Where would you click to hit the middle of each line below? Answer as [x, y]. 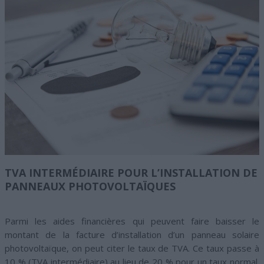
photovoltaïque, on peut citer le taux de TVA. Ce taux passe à [132, 248]
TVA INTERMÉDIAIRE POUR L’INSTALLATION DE [131, 173]
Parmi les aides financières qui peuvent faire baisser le [132, 221]
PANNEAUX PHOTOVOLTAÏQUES [90, 187]
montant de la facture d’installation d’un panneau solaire [132, 235]
